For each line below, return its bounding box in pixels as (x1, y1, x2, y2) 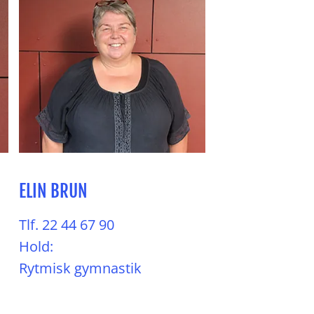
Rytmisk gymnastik (19, 259, 142, 278)
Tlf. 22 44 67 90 (19, 215, 114, 234)
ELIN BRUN (19, 180, 88, 202)
